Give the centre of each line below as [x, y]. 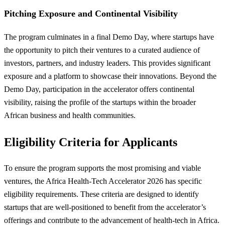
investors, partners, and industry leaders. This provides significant [107, 63]
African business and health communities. [70, 116]
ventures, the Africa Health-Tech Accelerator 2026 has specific [103, 181]
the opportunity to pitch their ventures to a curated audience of [102, 50]
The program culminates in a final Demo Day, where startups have [109, 37]
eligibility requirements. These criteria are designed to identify [101, 194]
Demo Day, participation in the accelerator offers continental [99, 89]
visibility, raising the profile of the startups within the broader [100, 102]
